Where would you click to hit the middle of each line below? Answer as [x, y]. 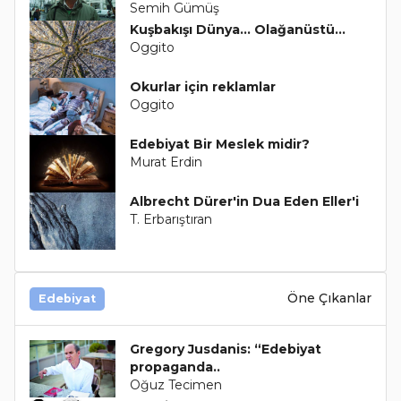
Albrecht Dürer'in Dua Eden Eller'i [244, 201]
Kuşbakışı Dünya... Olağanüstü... [237, 29]
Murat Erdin [166, 162]
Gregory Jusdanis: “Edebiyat [225, 349]
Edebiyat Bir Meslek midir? [219, 144]
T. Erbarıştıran [171, 219]
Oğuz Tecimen [175, 384]
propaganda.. [175, 367]
